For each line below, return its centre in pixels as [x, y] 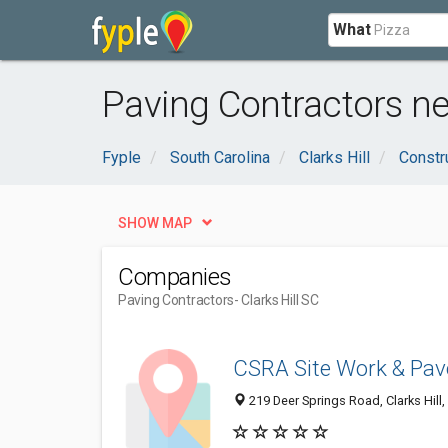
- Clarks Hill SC [276, 300]
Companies [175, 277]
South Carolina [220, 157]
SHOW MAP [155, 223]
